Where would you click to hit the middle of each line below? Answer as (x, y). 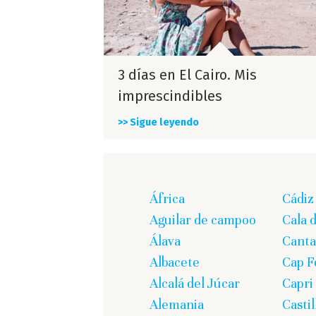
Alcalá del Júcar (195, 284)
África (167, 199)
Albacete (175, 262)
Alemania (177, 305)
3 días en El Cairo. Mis (187, 75)
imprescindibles (170, 96)
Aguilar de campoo (203, 220)
